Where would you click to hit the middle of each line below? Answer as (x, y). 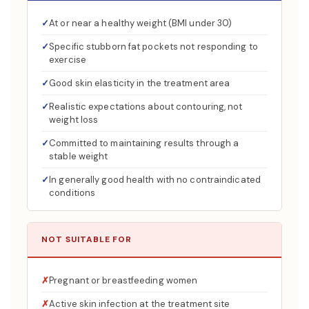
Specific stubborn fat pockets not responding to (153, 47)
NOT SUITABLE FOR (87, 239)
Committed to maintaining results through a (144, 143)
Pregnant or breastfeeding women (123, 280)
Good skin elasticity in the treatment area (140, 83)
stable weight (79, 156)
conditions (72, 193)
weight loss (74, 120)
